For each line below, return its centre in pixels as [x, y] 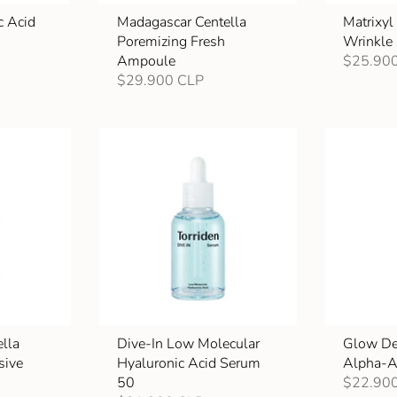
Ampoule [146, 61]
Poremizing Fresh [171, 41]
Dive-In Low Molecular [188, 344]
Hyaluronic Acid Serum [188, 364]
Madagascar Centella [181, 22]
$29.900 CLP [160, 80]
